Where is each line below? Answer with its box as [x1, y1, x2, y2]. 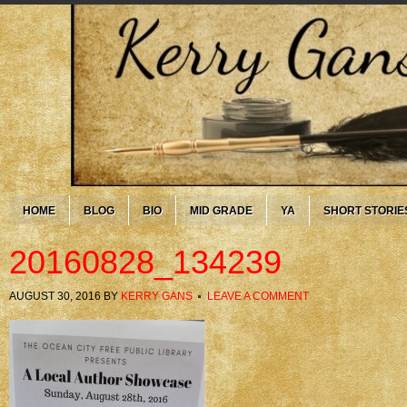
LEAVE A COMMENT [207, 290, 309, 303]
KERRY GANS [121, 290, 193, 303]
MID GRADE [190, 204, 253, 217]
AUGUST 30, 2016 [9, 290, 101, 303]
